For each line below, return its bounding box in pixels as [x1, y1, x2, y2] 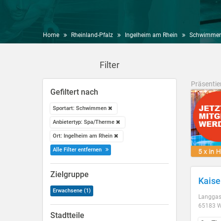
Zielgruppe [50, 170, 89, 179]
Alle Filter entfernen [53, 147, 103, 153]
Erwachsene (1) [53, 187, 91, 194]
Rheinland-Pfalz [71, 32, 113, 38]
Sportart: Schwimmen [53, 105, 108, 111]
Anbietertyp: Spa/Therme [53, 119, 116, 125]
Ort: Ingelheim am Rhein [53, 133, 114, 139]
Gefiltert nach [50, 87, 98, 97]
